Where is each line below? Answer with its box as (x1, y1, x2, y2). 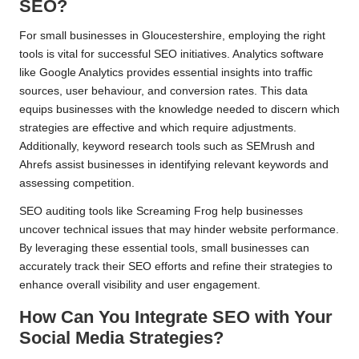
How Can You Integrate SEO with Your (19, 307, 333, 328)
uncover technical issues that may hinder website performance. (19, 224, 339, 236)
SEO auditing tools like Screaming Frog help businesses (19, 205, 303, 218)
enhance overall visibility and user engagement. (19, 279, 260, 292)
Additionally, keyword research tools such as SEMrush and (19, 140, 315, 153)
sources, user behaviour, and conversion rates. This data (19, 85, 308, 98)
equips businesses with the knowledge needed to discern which (19, 103, 340, 116)
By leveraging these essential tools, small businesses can (19, 242, 309, 255)
